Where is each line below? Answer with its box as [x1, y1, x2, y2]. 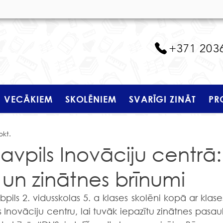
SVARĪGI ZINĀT [128, 93, 196, 105]
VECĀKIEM [4, 93, 53, 105]
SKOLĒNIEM [65, 93, 116, 105]
